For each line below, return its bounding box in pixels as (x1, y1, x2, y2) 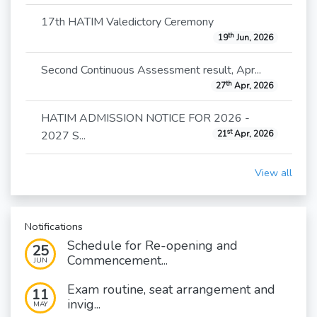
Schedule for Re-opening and (67, 237, 238, 255)
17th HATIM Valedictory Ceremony (41, 14, 214, 30)
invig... (67, 296, 100, 313)
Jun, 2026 (234, 32, 273, 44)
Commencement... (67, 252, 168, 270)
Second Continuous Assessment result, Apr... (41, 62, 261, 79)
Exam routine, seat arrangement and (67, 281, 275, 299)
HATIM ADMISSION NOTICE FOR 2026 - (41, 110, 250, 127)
